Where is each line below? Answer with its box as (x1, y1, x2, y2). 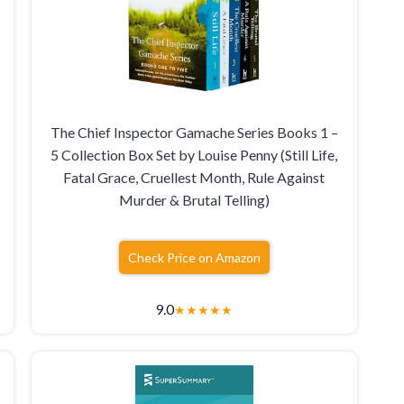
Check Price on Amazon (127, 250, 261, 266)
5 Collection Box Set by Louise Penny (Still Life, (50, 146, 338, 164)
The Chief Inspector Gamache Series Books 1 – (50, 124, 338, 142)
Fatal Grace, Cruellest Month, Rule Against (63, 169, 326, 187)
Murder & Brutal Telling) (118, 191, 270, 209)
